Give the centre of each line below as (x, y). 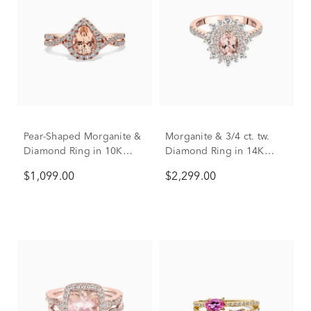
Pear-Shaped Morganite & (83, 137)
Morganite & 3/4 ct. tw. (218, 137)
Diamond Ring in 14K (215, 151)
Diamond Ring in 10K (73, 151)
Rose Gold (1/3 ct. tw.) (75, 166)
